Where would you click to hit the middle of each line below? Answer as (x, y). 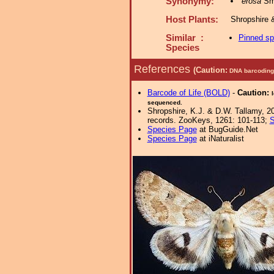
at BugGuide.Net (227, 129)
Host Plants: (192, 20)
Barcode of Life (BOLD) (188, 93)
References (164, 69)
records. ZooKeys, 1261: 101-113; (208, 120)
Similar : (185, 38)
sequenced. (165, 102)
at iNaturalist (220, 139)
